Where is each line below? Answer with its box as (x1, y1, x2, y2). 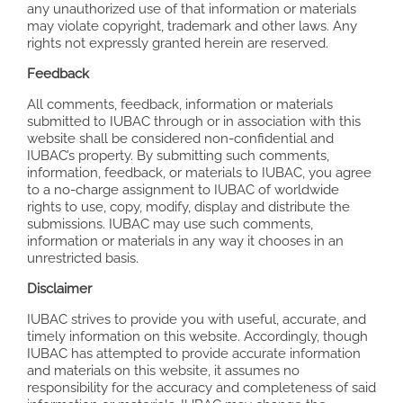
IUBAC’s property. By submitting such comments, (27, 148, 329, 165)
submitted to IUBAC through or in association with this (27, 113, 361, 130)
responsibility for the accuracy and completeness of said (27, 380, 376, 397)
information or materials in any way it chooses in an (27, 233, 344, 250)
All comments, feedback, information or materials (27, 96, 333, 113)
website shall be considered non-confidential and (27, 130, 334, 148)
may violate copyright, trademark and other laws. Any (27, 18, 357, 35)
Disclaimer (27, 281, 92, 298)
